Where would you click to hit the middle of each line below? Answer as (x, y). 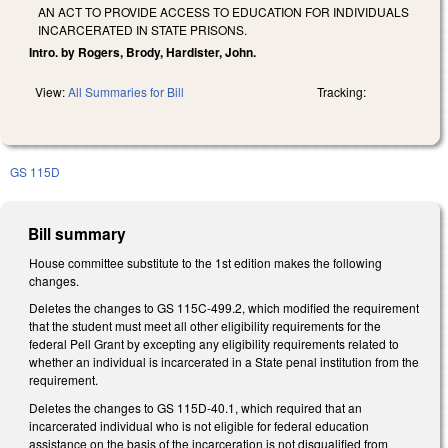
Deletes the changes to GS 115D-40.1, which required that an (195, 407)
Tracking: (341, 91)
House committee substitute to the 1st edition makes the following (205, 262)
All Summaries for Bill (126, 91)
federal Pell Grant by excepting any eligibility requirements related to (214, 344)
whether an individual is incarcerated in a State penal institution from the (224, 362)
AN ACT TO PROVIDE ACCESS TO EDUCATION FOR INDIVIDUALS (223, 11)
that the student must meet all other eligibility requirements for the (205, 326)
